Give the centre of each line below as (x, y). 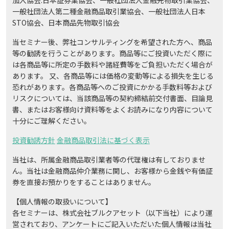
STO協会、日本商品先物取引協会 (66, 22)
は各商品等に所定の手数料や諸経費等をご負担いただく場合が (112, 64)
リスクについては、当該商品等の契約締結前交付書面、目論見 (112, 98)
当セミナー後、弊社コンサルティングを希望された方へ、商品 (112, 42)
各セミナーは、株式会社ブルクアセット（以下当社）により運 (112, 212)
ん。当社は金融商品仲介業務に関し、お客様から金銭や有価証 (112, 170)
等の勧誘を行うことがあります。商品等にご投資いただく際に (112, 53)
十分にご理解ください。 (52, 120)
